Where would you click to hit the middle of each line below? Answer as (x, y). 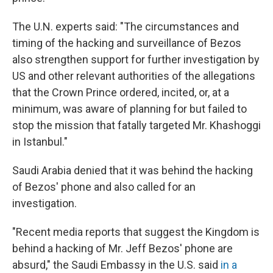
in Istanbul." (40, 142)
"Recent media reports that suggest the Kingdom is (136, 232)
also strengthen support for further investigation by (136, 59)
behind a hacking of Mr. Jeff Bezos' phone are (122, 248)
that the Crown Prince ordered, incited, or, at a (121, 92)
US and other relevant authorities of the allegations (134, 76)
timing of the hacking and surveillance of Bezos (127, 43)
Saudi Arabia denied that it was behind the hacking (133, 170)
